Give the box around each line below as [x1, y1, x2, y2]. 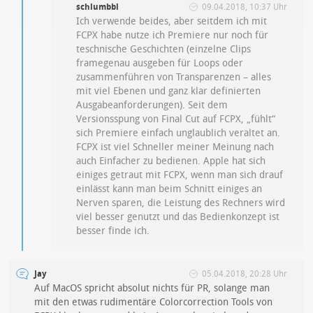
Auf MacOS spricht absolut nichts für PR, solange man [34, 282, 270, 295]
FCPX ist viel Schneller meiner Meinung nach [76, 141, 275, 154]
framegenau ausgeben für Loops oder [76, 57, 244, 70]
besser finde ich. [76, 225, 150, 238]
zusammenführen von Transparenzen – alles [76, 71, 272, 84]
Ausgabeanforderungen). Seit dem [76, 99, 228, 112]
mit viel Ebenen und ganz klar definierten [76, 85, 261, 98]
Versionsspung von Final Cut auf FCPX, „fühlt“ [76, 113, 276, 126]
